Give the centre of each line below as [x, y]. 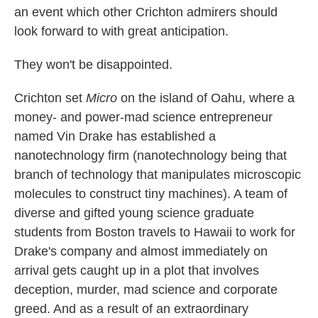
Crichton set [50, 98]
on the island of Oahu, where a [206, 98]
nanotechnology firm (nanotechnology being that [150, 155]
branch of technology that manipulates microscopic [158, 174]
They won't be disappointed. [93, 64]
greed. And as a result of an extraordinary [131, 308]
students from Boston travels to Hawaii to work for [155, 232]
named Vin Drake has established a [115, 136]
